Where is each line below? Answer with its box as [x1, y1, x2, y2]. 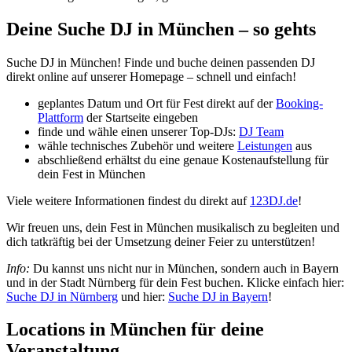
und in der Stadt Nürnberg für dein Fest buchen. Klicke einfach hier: [6, 275, 344, 289]
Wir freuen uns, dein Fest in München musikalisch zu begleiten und [6, 220, 339, 234]
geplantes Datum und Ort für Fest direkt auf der [38, 96, 276, 110]
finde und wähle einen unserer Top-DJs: [38, 124, 239, 138]
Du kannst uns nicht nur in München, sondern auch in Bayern [30, 261, 339, 275]
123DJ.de [250, 193, 298, 207]
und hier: [118, 289, 168, 303]
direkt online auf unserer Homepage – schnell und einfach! [6, 69, 296, 83]
